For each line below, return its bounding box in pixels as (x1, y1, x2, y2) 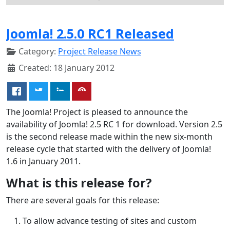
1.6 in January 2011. (6, 155, 81, 167)
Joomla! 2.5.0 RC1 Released (6, 24, 174, 42)
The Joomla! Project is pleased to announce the (6, 106, 188, 118)
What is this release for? (6, 174, 152, 191)
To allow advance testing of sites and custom (23, 215, 197, 226)
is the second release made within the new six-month (6, 130, 213, 142)
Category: (16, 45, 58, 57)
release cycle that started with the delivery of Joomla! (6, 143, 211, 155)
